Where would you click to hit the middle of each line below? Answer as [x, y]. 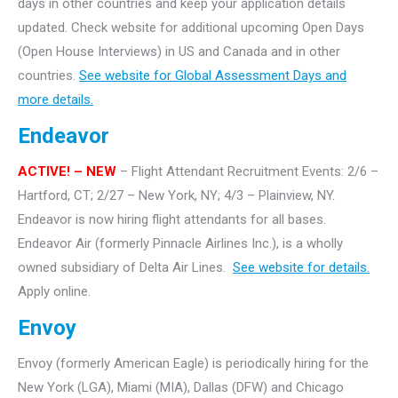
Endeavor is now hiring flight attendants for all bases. [172, 219]
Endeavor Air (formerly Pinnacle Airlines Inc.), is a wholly [180, 243]
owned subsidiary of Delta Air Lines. [125, 267]
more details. [56, 99]
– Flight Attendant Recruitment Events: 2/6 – [247, 171]
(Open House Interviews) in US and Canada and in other [179, 51]
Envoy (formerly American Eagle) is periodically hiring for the [193, 363]
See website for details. [301, 267]
